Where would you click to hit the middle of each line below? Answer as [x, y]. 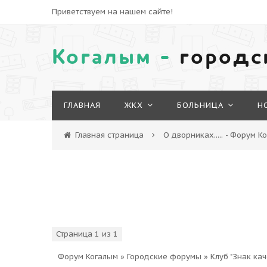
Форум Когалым [88, 257]
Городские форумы [164, 257]
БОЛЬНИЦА [200, 105]
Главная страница [109, 135]
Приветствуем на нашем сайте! [112, 12]
